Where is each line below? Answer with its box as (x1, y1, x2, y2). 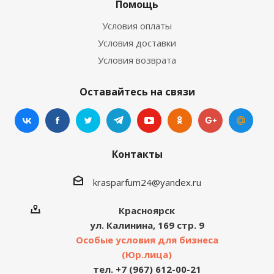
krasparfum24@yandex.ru (92, 176, 201, 188)
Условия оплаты (102, 20, 172, 32)
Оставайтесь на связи (79, 85, 195, 98)
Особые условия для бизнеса (75, 233, 218, 246)
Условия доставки (98, 37, 176, 49)
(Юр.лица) (122, 248, 172, 261)
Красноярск (119, 204, 175, 217)
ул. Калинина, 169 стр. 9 (89, 218, 204, 231)
